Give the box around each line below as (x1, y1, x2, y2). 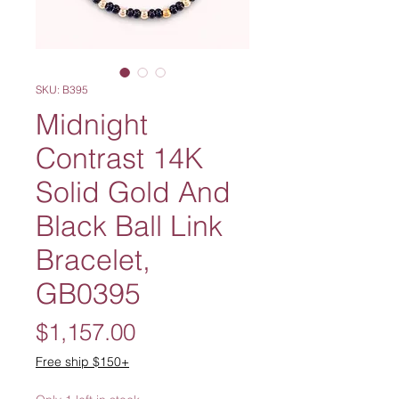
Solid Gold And (36, 174, 231, 209)
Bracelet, (36, 241, 151, 277)
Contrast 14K (36, 140, 203, 175)
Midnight (36, 106, 148, 142)
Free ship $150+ (36, 353, 129, 370)
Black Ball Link (36, 208, 223, 243)
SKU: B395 (36, 82, 88, 96)
